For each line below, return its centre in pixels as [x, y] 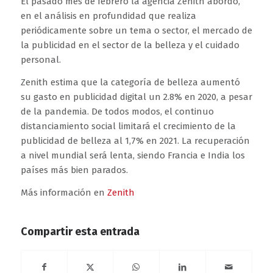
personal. [41, 60]
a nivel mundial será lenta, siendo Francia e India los [133, 156]
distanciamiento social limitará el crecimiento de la [128, 126]
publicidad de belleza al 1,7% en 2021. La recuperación [135, 141]
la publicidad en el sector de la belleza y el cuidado [130, 45]
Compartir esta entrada [80, 231]
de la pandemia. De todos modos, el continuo [117, 112]
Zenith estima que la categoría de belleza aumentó [130, 83]
